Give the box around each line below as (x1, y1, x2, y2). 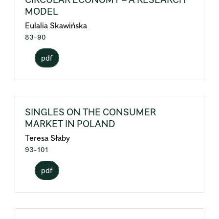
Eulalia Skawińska (25, 21, 87, 30)
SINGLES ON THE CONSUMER (25, 107, 156, 117)
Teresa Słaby (25, 133, 70, 143)
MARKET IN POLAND (25, 118, 115, 129)
